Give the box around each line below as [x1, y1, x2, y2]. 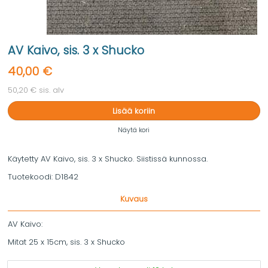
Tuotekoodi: [8, 171, 55, 183]
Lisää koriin [112, 105, 156, 117]
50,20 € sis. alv [8, 84, 64, 96]
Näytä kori [118, 126, 150, 135]
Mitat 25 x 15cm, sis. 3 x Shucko [8, 236, 125, 248]
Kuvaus [120, 193, 148, 205]
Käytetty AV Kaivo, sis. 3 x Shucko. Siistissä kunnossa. [8, 153, 208, 165]
